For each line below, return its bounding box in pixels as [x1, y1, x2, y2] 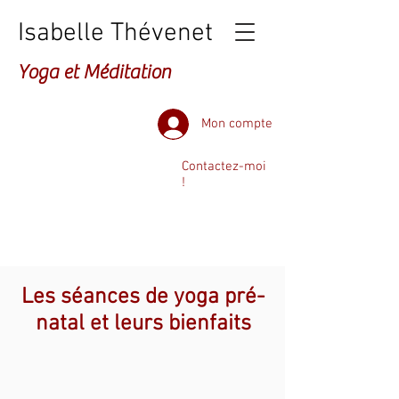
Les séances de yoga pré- [21, 284, 265, 311]
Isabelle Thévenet [18, 18, 213, 49]
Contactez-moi [182, 159, 266, 175]
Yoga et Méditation [18, 61, 171, 84]
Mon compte [201, 115, 273, 132]
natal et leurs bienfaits [35, 311, 251, 338]
